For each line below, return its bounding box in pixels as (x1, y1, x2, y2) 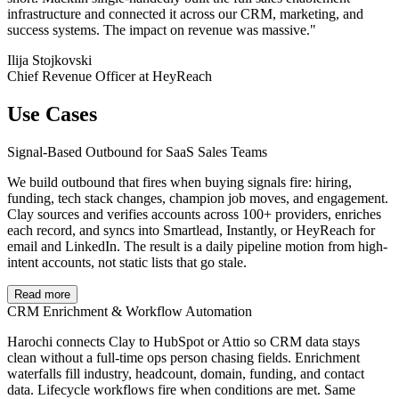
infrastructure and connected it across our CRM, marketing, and (7, 6, 363, 22)
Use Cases (7, 102, 97, 126)
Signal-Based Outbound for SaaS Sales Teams (7, 144, 267, 160)
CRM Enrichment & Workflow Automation (7, 304, 252, 320)
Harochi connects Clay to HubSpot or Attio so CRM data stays (7, 334, 360, 350)
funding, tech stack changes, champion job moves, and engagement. (7, 191, 388, 207)
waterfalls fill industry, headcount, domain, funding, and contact (7, 366, 364, 382)
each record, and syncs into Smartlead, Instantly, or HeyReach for (7, 223, 375, 239)
